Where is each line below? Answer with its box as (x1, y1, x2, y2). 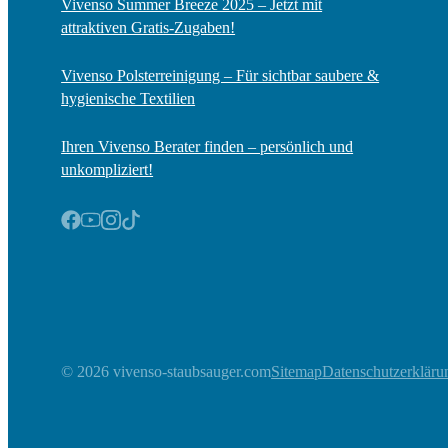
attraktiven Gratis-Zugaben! (61, 18, 236, 36)
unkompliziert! (61, 160, 154, 178)
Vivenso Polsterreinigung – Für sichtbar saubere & (61, 66, 380, 84)
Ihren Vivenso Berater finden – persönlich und (61, 137, 354, 155)
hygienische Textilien (61, 89, 196, 107)
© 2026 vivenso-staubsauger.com (61, 362, 272, 380)
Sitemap (271, 362, 323, 380)
